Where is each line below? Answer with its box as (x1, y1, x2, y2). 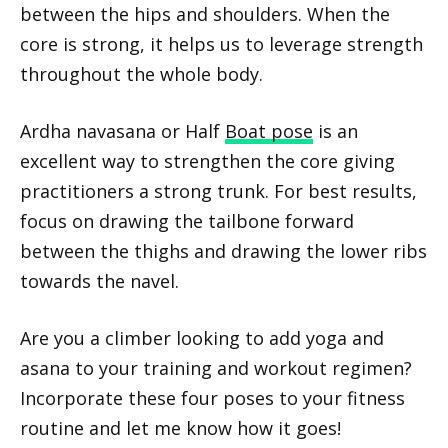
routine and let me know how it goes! (20, 416, 341, 441)
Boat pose (225, 119, 313, 144)
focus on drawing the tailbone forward (20, 209, 354, 234)
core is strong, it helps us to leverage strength (20, 32, 423, 57)
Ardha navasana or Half (20, 119, 225, 144)
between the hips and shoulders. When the (20, 2, 390, 27)
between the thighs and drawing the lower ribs (20, 239, 427, 264)
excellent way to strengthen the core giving (20, 149, 395, 174)
